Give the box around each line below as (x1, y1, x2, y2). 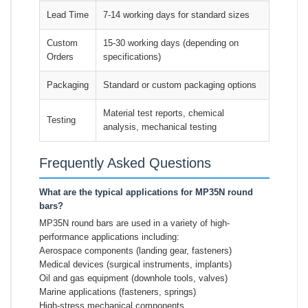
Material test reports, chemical (103, 107, 224, 118)
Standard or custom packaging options (103, 79, 256, 90)
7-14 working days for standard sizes (103, 9, 250, 20)
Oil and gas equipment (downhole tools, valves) (39, 272, 228, 283)
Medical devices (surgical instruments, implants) (39, 258, 232, 269)
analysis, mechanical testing (103, 121, 217, 132)
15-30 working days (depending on (103, 37, 239, 48)
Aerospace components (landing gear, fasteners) (39, 245, 232, 256)
